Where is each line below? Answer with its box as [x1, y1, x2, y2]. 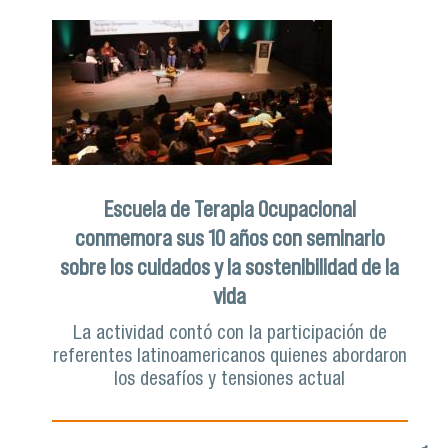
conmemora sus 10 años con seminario [74, 224, 385, 251]
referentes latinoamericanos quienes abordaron [52, 347, 407, 367]
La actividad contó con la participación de [72, 324, 387, 344]
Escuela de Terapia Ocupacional [103, 195, 356, 222]
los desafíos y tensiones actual [114, 370, 346, 390]
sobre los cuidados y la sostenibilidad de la [60, 253, 400, 280]
